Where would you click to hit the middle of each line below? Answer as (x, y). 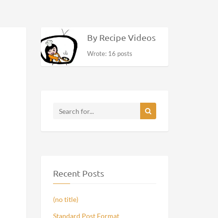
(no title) (65, 199)
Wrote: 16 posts (109, 54)
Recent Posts (78, 173)
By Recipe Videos (121, 37)
